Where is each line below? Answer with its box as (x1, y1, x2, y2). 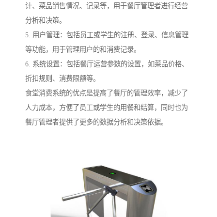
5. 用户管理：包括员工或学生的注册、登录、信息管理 (25, 31, 188, 39)
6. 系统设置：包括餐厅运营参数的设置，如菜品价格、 (25, 60, 188, 68)
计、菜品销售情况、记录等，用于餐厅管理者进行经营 (25, 2, 188, 10)
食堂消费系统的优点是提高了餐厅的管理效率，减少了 (25, 89, 188, 97)
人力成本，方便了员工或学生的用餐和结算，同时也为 (25, 104, 188, 112)
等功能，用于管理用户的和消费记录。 (25, 46, 140, 54)
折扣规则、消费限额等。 (25, 75, 100, 83)
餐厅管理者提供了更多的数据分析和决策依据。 (25, 118, 168, 126)
